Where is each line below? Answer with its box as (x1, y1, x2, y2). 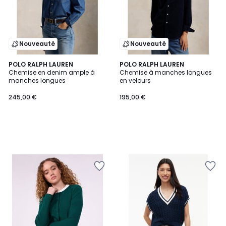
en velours (120, 76, 151, 85)
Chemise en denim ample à (9, 68, 95, 77)
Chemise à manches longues (120, 68, 212, 77)
